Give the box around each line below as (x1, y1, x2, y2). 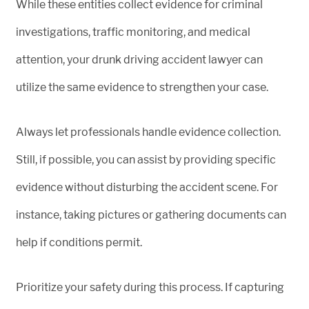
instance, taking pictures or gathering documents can (16, 208, 286, 221)
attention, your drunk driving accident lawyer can (16, 52, 263, 66)
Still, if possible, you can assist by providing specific (16, 152, 276, 166)
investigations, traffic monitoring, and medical (16, 25, 250, 39)
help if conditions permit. (16, 235, 142, 249)
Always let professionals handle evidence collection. (16, 125, 281, 139)
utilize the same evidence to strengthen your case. (16, 80, 268, 94)
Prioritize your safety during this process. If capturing (16, 280, 284, 294)
